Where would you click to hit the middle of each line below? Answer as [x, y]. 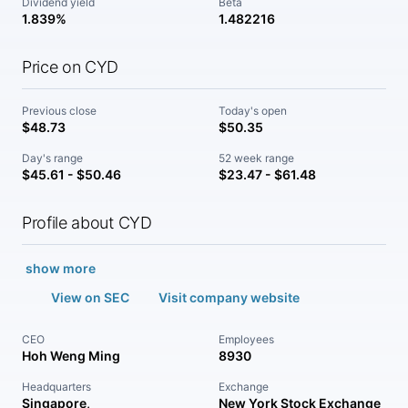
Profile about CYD [87, 223]
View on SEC [90, 297]
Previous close [59, 111]
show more [61, 268]
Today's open [253, 111]
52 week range [256, 158]
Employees [246, 339]
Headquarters [56, 387]
